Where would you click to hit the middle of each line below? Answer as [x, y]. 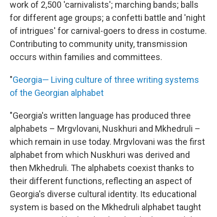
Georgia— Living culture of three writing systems [106, 79]
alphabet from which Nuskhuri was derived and [100, 155]
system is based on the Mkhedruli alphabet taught [105, 207]
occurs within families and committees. [86, 57]
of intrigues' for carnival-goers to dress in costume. [108, 31]
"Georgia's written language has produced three [100, 115]
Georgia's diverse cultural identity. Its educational [103, 194]
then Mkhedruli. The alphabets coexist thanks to [102, 168]
